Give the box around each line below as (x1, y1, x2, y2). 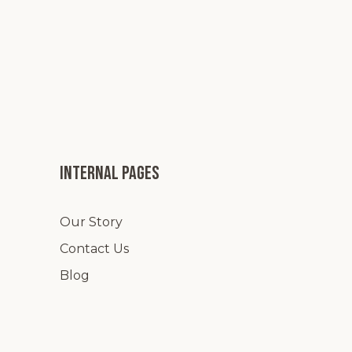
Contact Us (60, 241, 129, 256)
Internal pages (60, 162, 159, 185)
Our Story (60, 214, 123, 229)
